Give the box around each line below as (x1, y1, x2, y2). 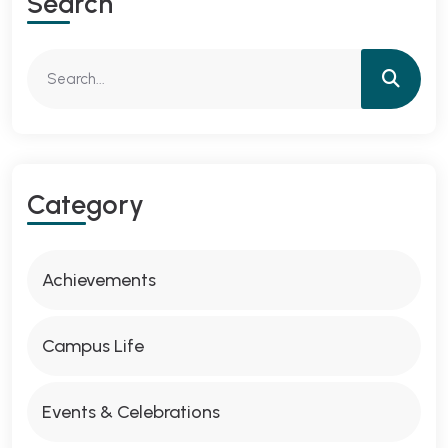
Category (27, 188, 144, 221)
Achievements (42, 269, 156, 291)
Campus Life (42, 335, 144, 357)
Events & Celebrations (42, 401, 220, 423)
